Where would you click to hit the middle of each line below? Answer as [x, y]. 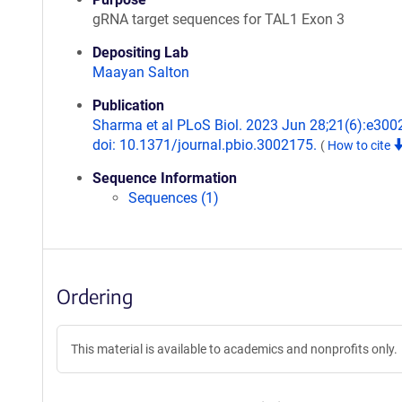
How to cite [360, 145]
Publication [128, 105]
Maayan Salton [141, 72]
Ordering [95, 296]
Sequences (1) [174, 198]
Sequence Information [165, 178]
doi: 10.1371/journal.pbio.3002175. [206, 145]
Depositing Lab [140, 52]
